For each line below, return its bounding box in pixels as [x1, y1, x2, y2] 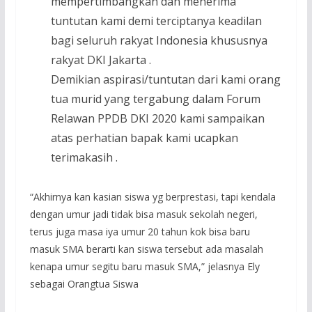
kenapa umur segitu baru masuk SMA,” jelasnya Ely [29, 260, 260, 274]
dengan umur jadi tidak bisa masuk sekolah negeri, [29, 208, 258, 221]
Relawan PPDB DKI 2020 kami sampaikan [50, 111, 265, 127]
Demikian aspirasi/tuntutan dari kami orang [50, 72, 281, 88]
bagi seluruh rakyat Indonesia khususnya [50, 33, 267, 49]
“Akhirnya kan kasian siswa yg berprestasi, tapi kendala [29, 190, 276, 204]
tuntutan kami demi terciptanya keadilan [50, 13, 262, 29]
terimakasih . [50, 150, 118, 166]
